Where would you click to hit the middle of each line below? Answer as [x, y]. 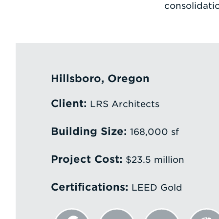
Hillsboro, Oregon [100, 78]
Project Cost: [87, 159]
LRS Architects [123, 104]
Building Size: [89, 131]
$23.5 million [153, 160]
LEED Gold [155, 187]
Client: [69, 103]
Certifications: [89, 187]
